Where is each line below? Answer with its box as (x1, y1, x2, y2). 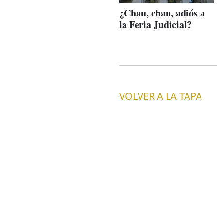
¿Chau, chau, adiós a (119, 6, 205, 20)
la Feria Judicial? (119, 17, 192, 32)
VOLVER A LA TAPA (119, 90, 202, 103)
